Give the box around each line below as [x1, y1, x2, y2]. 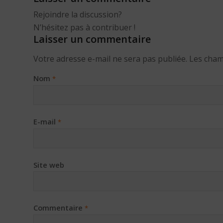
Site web [33, 160, 64, 170]
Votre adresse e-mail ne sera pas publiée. [33, 53, 187, 64]
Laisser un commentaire [33, 32, 151, 46]
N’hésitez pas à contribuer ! [33, 22, 135, 33]
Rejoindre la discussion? [33, 9, 122, 20]
